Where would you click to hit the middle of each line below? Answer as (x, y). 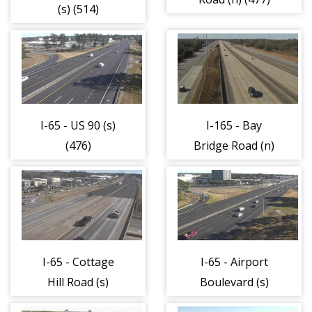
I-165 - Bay (234, 125)
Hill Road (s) (78, 282)
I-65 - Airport (234, 262)
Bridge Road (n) (234, 145)
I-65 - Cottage (78, 262)
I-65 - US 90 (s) (78, 125)
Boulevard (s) (234, 282)
